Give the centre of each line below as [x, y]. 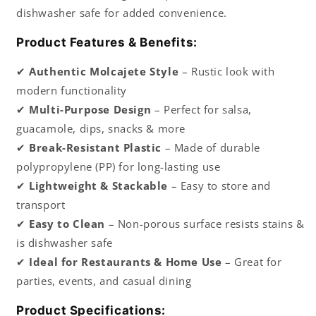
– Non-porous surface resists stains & [205, 224]
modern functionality [72, 91]
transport [41, 205]
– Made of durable [211, 148]
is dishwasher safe [65, 243]
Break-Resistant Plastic [96, 148]
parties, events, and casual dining [104, 281]
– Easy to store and [220, 186]
